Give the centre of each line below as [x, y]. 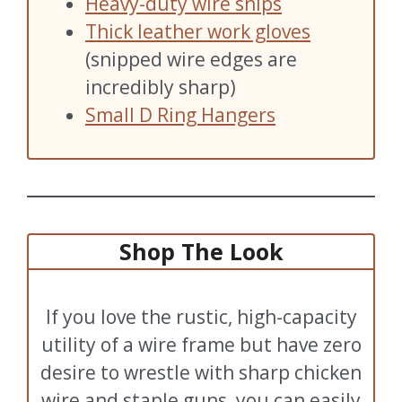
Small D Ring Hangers [180, 115]
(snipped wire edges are [191, 60]
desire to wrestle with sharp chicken [201, 373]
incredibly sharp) [161, 87]
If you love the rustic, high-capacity [201, 317]
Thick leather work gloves [198, 32]
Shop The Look [201, 251]
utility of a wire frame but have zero [201, 345]
